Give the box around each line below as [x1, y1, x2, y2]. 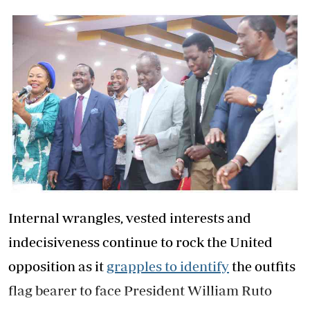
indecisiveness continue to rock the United [8, 234, 273, 250]
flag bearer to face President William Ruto [8, 282, 272, 298]
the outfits [229, 258, 295, 274]
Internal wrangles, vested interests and [8, 210, 251, 226]
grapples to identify [107, 258, 229, 274]
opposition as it [8, 258, 107, 274]
